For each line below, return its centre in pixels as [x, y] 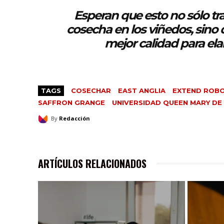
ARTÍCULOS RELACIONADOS [92, 163]
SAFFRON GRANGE [71, 102]
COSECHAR [91, 90]
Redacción [74, 118]
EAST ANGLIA [142, 90]
